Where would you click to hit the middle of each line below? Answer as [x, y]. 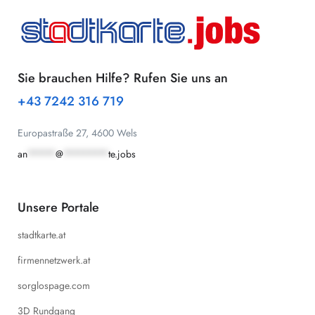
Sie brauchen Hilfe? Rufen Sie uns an [123, 78]
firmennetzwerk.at [54, 260]
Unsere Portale [58, 207]
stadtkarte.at [41, 235]
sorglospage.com [54, 285]
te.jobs [122, 154]
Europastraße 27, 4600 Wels [79, 133]
